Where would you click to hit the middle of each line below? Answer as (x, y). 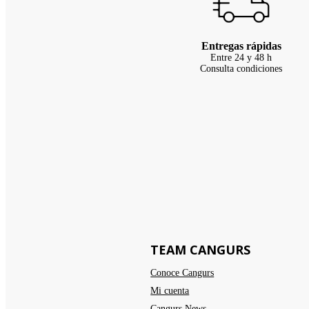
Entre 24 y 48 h (241, 58)
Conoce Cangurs (182, 273)
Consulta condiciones (241, 69)
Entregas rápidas (241, 46)
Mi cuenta (170, 291)
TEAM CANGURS (201, 250)
